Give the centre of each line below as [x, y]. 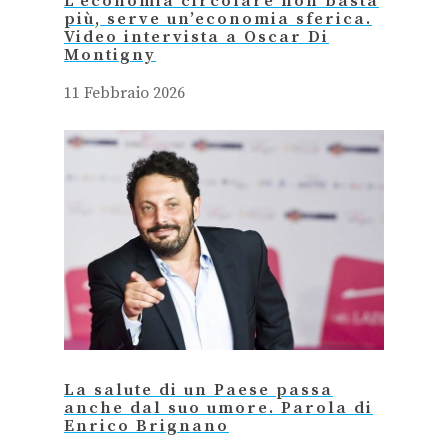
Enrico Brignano [146, 426]
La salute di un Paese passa [198, 390]
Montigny [110, 55]
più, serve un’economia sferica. [218, 19]
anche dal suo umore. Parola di [218, 408]
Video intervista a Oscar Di [196, 37]
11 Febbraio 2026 [124, 92]
